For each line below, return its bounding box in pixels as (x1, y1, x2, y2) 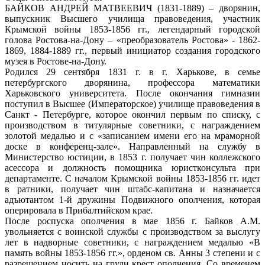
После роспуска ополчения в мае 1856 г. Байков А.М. (5, 215, 260, 226)
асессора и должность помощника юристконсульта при (5, 162, 260, 173)
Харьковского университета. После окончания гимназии (5, 88, 260, 98)
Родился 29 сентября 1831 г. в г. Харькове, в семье (5, 66, 260, 77)
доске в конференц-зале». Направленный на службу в (5, 141, 260, 151)
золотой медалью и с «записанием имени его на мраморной (5, 130, 260, 141)
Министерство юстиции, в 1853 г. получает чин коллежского (5, 151, 260, 162)
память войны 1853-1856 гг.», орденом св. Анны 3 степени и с (5, 247, 260, 258)
